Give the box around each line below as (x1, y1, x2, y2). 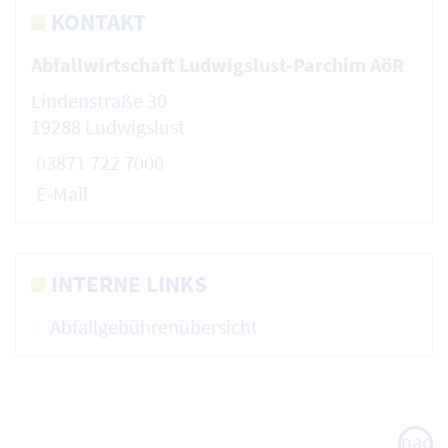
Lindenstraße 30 (31, 88, 167, 114)
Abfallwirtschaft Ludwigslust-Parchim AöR (31, 52, 404, 78)
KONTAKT (51, 7, 146, 37)
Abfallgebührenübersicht (50, 314, 258, 340)
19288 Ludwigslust (31, 114, 185, 140)
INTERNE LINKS (51, 269, 207, 299)
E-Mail (36, 181, 88, 207)
